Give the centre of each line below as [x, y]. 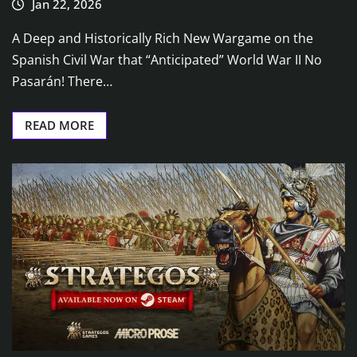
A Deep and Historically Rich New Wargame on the [163, 38]
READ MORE [59, 125]
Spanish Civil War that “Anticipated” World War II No [167, 59]
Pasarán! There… [62, 81]
